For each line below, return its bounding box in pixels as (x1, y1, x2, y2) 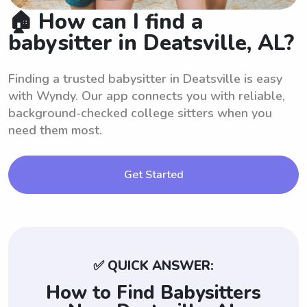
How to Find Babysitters (46, 280, 261, 306)
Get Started (123, 167, 184, 182)
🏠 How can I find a (8, 7, 203, 36)
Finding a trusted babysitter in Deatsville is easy (8, 70, 282, 87)
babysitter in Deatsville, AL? (8, 28, 294, 58)
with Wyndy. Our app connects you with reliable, (8, 87, 285, 104)
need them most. (8, 121, 102, 138)
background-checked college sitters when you (8, 104, 272, 121)
